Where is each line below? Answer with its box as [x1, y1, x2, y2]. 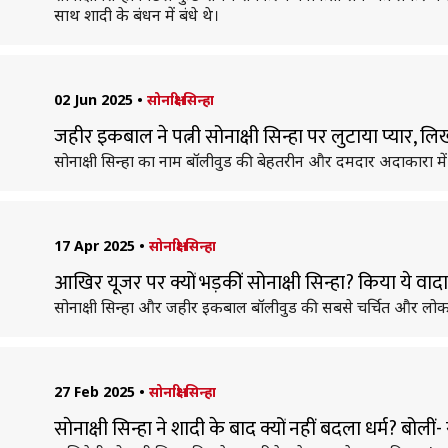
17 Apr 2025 [53, 236, 135, 255]
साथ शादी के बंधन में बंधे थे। [53, 4, 219, 26]
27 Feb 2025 [53, 382, 135, 401]
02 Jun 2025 [53, 90, 133, 109]
